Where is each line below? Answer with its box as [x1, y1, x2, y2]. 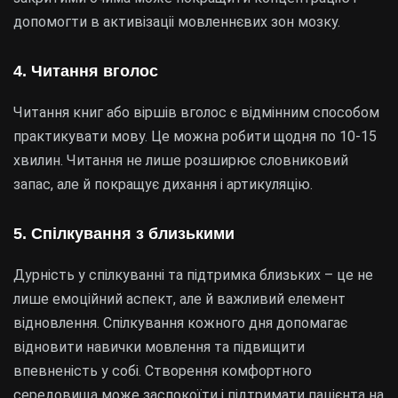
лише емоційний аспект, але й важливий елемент [13, 291, 346, 307]
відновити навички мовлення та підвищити [13, 338, 305, 355]
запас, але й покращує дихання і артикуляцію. [13, 176, 313, 193]
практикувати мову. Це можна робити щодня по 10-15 [13, 128, 377, 145]
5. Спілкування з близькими [13, 225, 235, 243]
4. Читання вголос [13, 62, 158, 80]
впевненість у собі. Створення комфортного [13, 362, 312, 379]
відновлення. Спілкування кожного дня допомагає [13, 314, 347, 331]
